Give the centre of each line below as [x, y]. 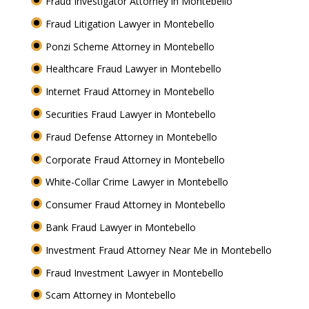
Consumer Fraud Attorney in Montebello [137, 205]
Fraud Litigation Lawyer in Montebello [131, 23]
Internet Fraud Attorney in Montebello [131, 92]
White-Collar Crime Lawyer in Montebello [138, 182]
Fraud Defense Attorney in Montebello [132, 137]
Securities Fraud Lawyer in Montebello [132, 114]
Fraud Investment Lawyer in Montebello [136, 272]
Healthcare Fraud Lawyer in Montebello [134, 69]
